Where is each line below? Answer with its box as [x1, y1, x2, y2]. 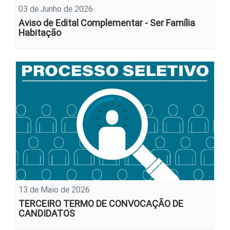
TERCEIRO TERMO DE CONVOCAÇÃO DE [18, 197, 183, 209]
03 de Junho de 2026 [18, 4, 93, 14]
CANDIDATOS [18, 207, 75, 219]
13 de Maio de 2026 [18, 184, 90, 195]
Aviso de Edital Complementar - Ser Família [18, 17, 195, 29]
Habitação [18, 27, 61, 39]
